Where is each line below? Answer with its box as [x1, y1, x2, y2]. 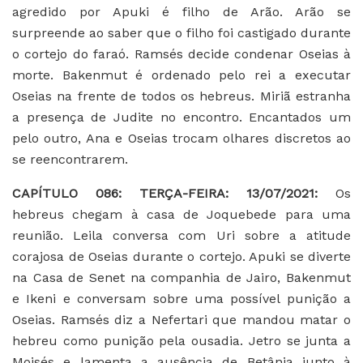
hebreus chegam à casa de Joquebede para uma [12, 206, 351, 222]
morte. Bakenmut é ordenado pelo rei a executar [12, 66, 351, 83]
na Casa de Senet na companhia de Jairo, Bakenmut [12, 269, 351, 285]
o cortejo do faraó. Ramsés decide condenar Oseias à [12, 45, 351, 62]
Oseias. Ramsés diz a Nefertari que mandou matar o [12, 311, 351, 327]
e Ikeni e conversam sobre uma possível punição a [12, 290, 351, 306]
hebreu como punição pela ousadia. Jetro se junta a [12, 332, 351, 348]
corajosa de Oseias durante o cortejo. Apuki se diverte [12, 248, 351, 264]
